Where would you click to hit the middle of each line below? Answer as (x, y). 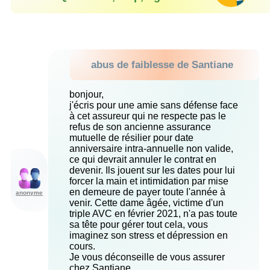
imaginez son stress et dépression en (148, 236)
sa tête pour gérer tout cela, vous (138, 225)
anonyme (30, 192)
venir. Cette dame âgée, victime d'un (146, 203)
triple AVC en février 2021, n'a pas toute (153, 214)
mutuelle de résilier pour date (131, 138)
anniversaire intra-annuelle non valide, (151, 149)
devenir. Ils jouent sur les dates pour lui (152, 171)
